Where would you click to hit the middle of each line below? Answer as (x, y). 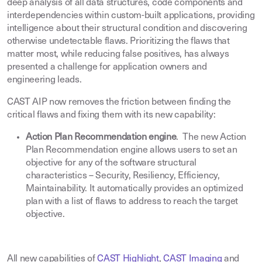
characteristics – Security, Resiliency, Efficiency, (123, 176)
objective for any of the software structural (111, 163)
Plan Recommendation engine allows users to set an (132, 150)
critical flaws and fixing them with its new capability (110, 115)
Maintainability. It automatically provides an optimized (135, 189)
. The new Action (211, 137)
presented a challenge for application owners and (107, 67)
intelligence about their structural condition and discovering (127, 29)
